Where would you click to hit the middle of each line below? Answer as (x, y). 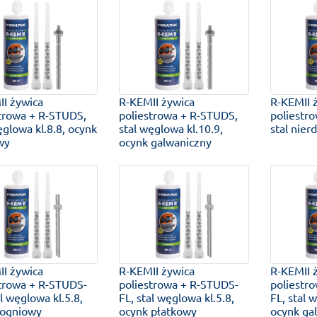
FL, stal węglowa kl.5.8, (176, 297)
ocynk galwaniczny (165, 141)
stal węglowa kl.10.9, (171, 128)
